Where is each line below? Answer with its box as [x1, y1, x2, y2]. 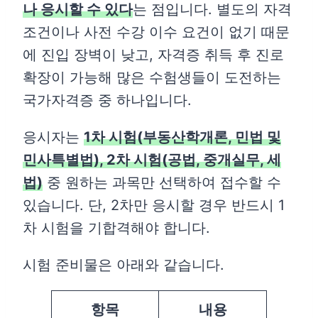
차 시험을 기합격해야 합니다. [23, 219, 210, 237]
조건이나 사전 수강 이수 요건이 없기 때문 [23, 23, 290, 41]
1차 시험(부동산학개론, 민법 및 [84, 128, 281, 146]
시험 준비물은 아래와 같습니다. [23, 256, 224, 274]
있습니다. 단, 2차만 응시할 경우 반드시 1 [23, 197, 285, 214]
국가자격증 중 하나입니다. [23, 92, 192, 109]
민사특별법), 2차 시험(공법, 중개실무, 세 [23, 151, 281, 169]
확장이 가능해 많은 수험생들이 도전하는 [23, 69, 281, 87]
